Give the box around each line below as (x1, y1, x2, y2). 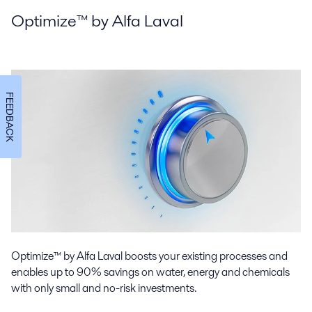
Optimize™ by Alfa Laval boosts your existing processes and (11, 248, 288, 265)
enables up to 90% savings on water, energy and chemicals (11, 264, 290, 281)
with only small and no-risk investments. (11, 280, 196, 297)
